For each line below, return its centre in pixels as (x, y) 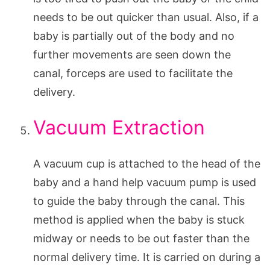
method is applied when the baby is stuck (139, 219)
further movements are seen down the (132, 54)
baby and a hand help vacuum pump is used (145, 182)
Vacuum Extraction (119, 127)
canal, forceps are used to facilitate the (133, 73)
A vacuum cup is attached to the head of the (147, 163)
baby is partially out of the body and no (134, 36)
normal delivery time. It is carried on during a (147, 257)
